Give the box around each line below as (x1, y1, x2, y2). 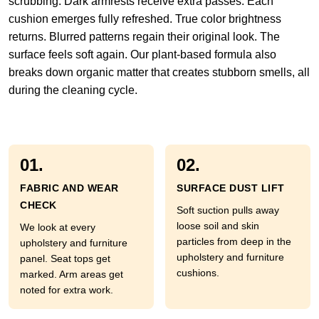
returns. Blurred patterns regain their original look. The (9, 31, 280, 43)
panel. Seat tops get (20, 253, 110, 264)
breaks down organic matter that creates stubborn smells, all (9, 66, 310, 78)
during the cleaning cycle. (9, 84, 137, 96)
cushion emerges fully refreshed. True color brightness (9, 13, 281, 25)
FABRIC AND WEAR (20, 182, 119, 194)
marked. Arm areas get (20, 268, 123, 280)
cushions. (177, 267, 219, 278)
